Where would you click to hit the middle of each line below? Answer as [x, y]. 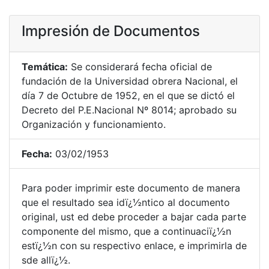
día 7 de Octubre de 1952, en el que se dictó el [128, 95]
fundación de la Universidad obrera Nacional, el [130, 81]
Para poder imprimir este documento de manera [131, 188]
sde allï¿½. [46, 260]
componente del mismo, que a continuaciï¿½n [126, 231]
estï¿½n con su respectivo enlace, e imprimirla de [134, 246]
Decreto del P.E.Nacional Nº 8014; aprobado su [129, 110]
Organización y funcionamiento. [94, 124]
